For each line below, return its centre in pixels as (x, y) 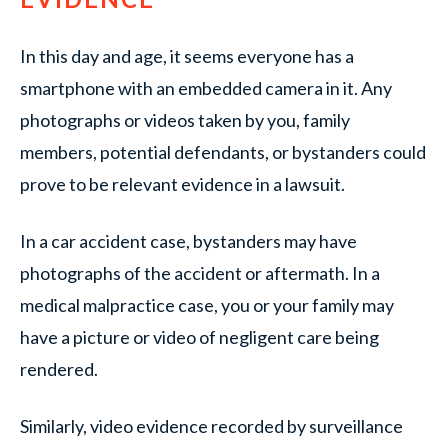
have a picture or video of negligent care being (199, 337)
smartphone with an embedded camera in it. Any (206, 88)
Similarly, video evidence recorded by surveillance (211, 426)
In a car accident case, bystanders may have (188, 241)
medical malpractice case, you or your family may (207, 305)
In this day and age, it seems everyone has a (187, 56)
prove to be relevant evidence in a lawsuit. (182, 184)
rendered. (59, 369)
